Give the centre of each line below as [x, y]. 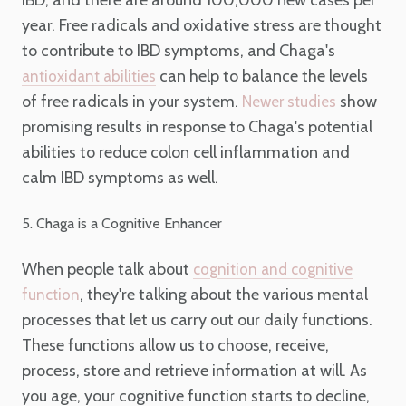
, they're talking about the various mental [224, 294]
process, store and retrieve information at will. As [194, 370]
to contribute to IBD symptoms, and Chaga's [179, 51]
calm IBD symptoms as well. [120, 178]
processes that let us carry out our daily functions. [197, 319]
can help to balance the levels [262, 77]
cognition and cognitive [273, 269]
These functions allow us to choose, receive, [175, 345]
